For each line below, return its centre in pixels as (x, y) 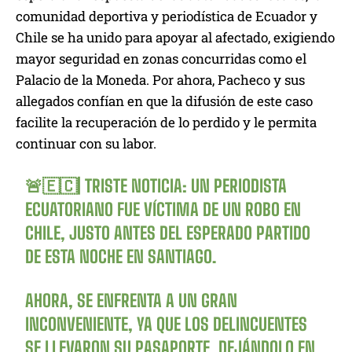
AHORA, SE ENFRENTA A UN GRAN (132, 301)
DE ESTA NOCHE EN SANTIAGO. (121, 257)
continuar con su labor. (86, 144)
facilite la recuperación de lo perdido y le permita (166, 123)
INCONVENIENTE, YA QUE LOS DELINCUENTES (167, 324)
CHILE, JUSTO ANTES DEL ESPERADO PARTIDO (168, 233)
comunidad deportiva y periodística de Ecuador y (167, 16)
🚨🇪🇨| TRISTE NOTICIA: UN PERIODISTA (156, 186)
